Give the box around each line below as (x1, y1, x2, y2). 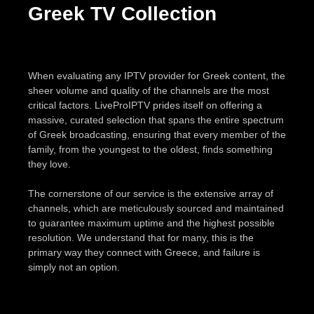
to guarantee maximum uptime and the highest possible (28, 217, 275, 228)
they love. (28, 158, 71, 170)
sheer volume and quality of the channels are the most (28, 84, 269, 96)
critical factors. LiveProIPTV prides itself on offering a (28, 99, 262, 111)
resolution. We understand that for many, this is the (28, 231, 254, 243)
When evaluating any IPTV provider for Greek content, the (28, 69, 285, 81)
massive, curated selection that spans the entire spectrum (28, 114, 284, 125)
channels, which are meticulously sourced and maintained (28, 202, 284, 214)
